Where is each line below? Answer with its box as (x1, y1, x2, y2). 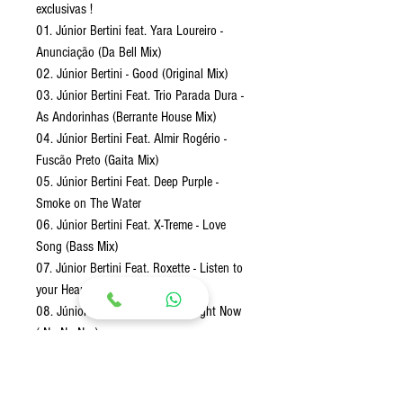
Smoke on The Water (36, 195, 141, 212)
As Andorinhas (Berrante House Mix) (36, 109, 216, 126)
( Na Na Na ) (36, 325, 98, 342)
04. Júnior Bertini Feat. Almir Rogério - (36, 130, 227, 148)
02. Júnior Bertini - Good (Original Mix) (36, 66, 228, 83)
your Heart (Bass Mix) (36, 282, 143, 299)
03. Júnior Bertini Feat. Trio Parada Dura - (36, 87, 244, 104)
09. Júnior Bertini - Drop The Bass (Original (36, 346, 250, 363)
